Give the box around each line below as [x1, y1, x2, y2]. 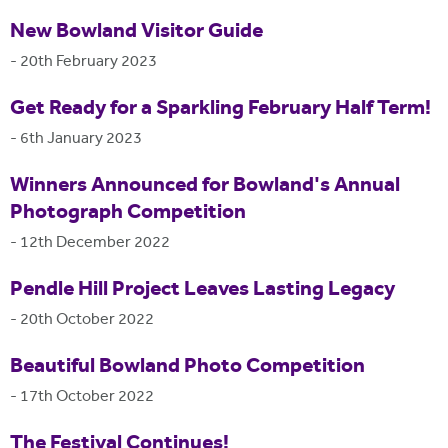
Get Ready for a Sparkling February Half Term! [10, 92, 431, 125]
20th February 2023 [20, 50, 157, 74]
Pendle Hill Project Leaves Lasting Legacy [10, 273, 395, 306]
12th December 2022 [20, 231, 170, 255]
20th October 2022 [20, 308, 154, 332]
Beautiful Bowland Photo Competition [10, 350, 365, 383]
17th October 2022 [20, 385, 154, 409]
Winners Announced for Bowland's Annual [10, 169, 400, 202]
